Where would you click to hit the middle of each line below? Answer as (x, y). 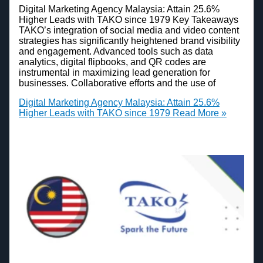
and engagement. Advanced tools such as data (116, 51)
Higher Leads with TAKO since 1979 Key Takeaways (128, 19)
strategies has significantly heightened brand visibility (129, 41)
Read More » (198, 113)
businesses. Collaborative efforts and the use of (117, 83)
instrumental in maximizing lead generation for (114, 72)
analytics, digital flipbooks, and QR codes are (112, 62)
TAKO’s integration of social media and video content (129, 30)
